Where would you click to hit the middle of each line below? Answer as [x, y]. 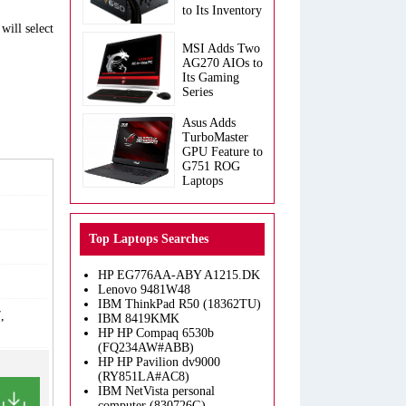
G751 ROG [211, 166]
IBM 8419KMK [139, 319]
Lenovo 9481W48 [144, 290]
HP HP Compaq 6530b [156, 333]
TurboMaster [215, 137]
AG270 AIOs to [222, 63]
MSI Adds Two [221, 48]
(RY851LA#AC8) [144, 377]
